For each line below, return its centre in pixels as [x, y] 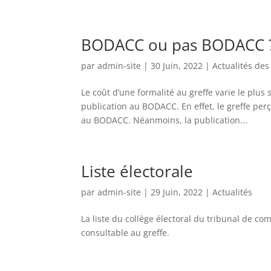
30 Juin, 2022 [177, 66]
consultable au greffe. [126, 233]
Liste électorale [137, 171]
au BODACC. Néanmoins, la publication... [165, 120]
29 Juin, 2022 [177, 192]
